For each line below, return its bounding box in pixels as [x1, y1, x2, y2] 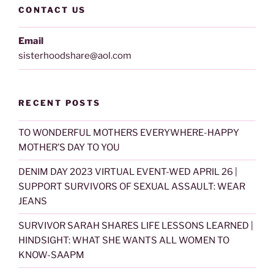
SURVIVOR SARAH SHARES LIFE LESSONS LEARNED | [18, 220, 253, 232]
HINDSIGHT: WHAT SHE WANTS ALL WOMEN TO [18, 235, 229, 246]
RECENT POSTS [18, 98, 101, 108]
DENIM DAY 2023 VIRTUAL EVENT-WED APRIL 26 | [18, 166, 237, 178]
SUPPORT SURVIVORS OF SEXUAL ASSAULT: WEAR [18, 181, 245, 193]
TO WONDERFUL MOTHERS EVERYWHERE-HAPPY [18, 127, 239, 139]
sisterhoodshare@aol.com [18, 50, 131, 62]
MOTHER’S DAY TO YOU [18, 142, 120, 154]
